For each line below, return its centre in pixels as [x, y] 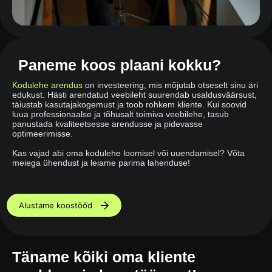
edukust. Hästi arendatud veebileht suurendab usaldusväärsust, [134, 95]
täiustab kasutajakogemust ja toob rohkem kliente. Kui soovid [129, 105]
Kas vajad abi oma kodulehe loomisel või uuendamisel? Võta [128, 153]
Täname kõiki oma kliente [104, 257]
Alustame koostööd [56, 206]
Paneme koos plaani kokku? [120, 65]
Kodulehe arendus [47, 85]
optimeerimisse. [42, 134]
